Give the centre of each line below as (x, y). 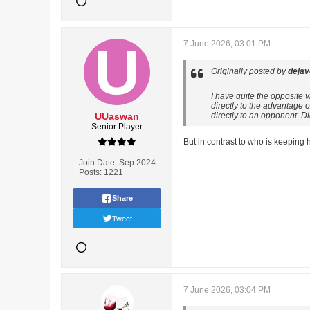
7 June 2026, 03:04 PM (227, 290)
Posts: (90, 172)
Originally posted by (249, 71)
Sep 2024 (137, 163)
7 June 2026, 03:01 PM (227, 44)
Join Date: (98, 163)
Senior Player (117, 127)
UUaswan (117, 116)
